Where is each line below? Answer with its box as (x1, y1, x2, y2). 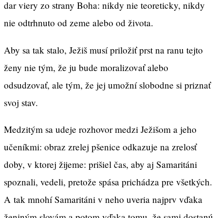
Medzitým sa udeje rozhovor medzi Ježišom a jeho (4, 123, 197, 135)
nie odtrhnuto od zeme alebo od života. (4, 17, 153, 29)
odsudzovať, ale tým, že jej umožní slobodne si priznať (4, 78, 211, 91)
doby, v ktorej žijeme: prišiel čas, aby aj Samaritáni (4, 158, 197, 170)
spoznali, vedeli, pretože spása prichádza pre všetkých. (4, 175, 212, 188)
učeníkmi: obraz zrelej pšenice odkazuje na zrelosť (4, 140, 197, 153)
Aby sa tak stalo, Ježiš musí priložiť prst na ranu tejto (4, 43, 203, 56)
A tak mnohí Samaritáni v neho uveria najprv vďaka (4, 193, 202, 205)
